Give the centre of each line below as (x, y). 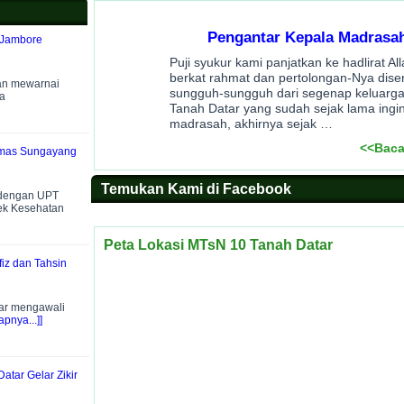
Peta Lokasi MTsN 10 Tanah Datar (218, 245)
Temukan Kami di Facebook (196, 189)
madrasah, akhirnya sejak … (251, 124)
